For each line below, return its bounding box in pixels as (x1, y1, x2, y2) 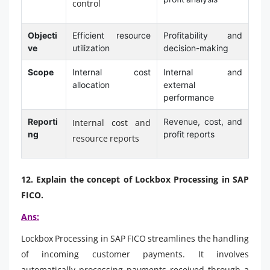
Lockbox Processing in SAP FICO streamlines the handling (21, 232, 249, 244)
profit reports (163, 128, 215, 139)
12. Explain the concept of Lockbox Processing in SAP (21, 173, 249, 185)
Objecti (27, 30, 57, 40)
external (163, 79, 195, 90)
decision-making (163, 42, 228, 53)
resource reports (72, 132, 139, 144)
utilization (72, 42, 110, 53)
